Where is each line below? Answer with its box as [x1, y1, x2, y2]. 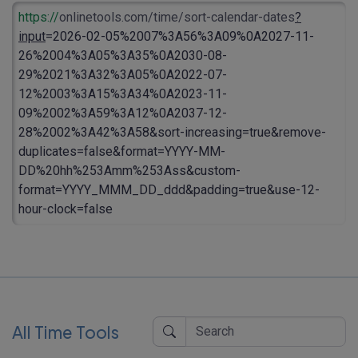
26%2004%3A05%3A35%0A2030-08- [18, 48, 227, 64]
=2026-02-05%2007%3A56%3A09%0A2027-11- [46, 29, 314, 45]
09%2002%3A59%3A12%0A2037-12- [18, 105, 227, 121]
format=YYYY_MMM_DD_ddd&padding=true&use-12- [18, 182, 320, 198]
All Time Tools [12, 320, 119, 343]
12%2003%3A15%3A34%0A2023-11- [18, 86, 227, 102]
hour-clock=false [18, 201, 113, 217]
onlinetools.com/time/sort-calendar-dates [59, 10, 295, 26]
